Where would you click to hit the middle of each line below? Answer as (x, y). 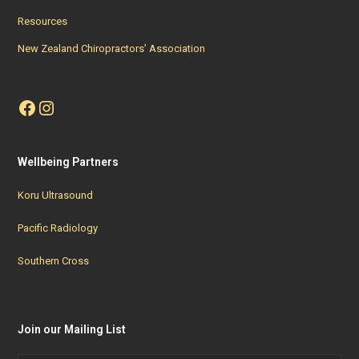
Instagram (81, 107)
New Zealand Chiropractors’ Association (112, 48)
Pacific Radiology (58, 228)
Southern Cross (54, 260)
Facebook (59, 107)
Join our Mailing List (72, 329)
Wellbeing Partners (69, 161)
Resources (43, 21)
